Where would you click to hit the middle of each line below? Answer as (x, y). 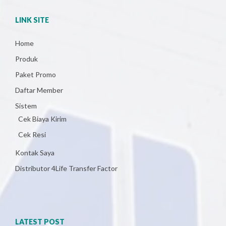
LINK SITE (32, 20)
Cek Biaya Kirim (42, 119)
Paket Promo (36, 74)
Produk (26, 59)
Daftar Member (39, 90)
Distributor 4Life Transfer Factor (66, 168)
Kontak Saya (35, 153)
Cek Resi (32, 134)
